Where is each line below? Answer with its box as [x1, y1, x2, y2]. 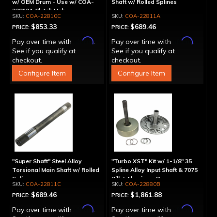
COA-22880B [124, 181, 160, 187]
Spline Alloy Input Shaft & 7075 [111, 166, 198, 173]
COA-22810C [26, 13, 61, 19]
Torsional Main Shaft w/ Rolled [12, 166, 99, 173]
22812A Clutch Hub [12, 7, 65, 14]
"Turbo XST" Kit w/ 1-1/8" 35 [111, 157, 192, 165]
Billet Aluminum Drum [111, 175, 171, 182]
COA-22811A [124, 13, 160, 19]
